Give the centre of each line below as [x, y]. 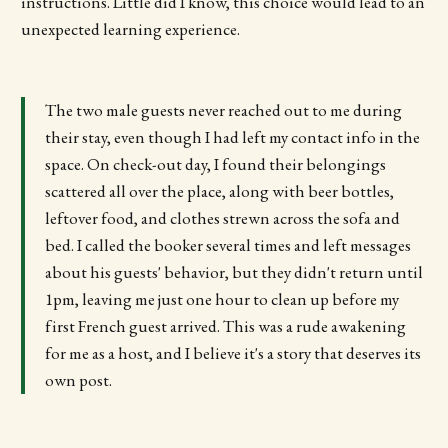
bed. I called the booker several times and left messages [227, 244]
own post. [78, 379]
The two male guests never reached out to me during [223, 109]
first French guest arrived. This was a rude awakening [225, 325]
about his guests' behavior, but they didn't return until [233, 271]
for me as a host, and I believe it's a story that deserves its [232, 352]
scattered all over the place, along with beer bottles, [219, 190]
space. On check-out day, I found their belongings [215, 163]
